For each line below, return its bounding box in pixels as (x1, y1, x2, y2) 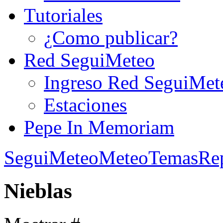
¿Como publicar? (44, 27, 178, 48)
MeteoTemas (99, 147, 198, 168)
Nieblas (4, 179, 72, 203)
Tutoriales (24, 4, 103, 26)
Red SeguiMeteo (24, 49, 155, 71)
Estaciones (44, 94, 127, 115)
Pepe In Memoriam (24, 116, 174, 138)
